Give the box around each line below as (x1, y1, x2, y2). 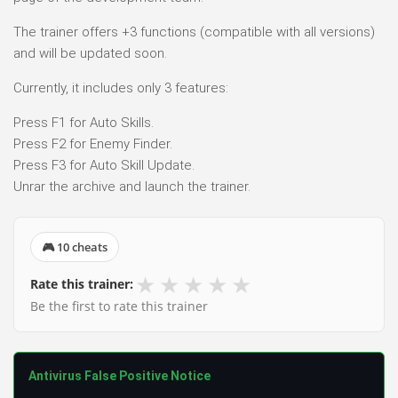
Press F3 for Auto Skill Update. (13, 156, 195, 173)
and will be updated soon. (13, 44, 167, 61)
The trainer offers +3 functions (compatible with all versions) (13, 23, 375, 40)
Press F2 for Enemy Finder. (13, 135, 172, 152)
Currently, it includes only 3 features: (13, 79, 228, 96)
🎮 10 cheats (42, 238, 107, 255)
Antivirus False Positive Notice (28, 368, 211, 383)
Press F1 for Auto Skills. (13, 114, 154, 131)
